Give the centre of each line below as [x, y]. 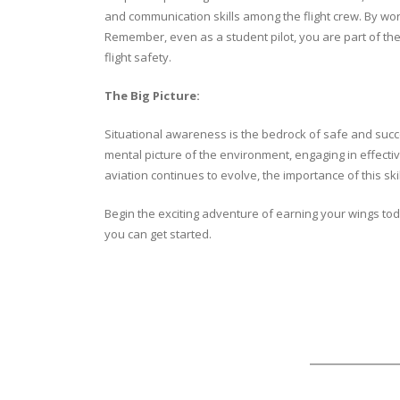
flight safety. [139, 57]
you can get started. [159, 233]
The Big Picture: [152, 95]
